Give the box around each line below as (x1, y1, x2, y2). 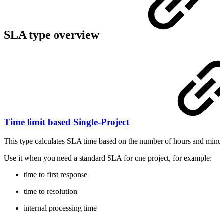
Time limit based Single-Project (4, 117, 129, 128)
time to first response (24, 170, 87, 179)
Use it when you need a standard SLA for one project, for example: (4, 154, 212, 163)
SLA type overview (4, 28, 102, 42)
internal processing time (24, 204, 97, 213)
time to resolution (24, 187, 77, 196)
